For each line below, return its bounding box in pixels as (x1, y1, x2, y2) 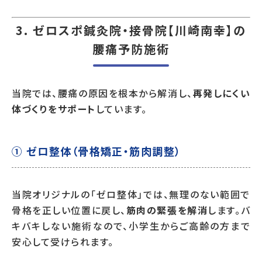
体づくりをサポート (12, 102, 96, 116)
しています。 (95, 102, 147, 116)
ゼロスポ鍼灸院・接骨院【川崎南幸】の (33, 22, 246, 39)
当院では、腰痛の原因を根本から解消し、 (12, 86, 193, 100)
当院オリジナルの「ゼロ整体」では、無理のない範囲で (12, 187, 250, 201)
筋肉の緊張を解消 (126, 203, 208, 217)
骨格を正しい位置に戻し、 (12, 203, 126, 217)
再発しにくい (192, 86, 250, 100)
